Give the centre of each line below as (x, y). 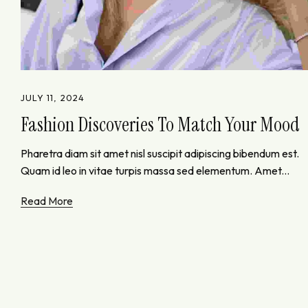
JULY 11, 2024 (53, 97)
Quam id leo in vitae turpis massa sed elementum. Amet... (155, 170)
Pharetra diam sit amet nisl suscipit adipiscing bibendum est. (160, 153)
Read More (47, 201)
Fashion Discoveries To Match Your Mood (160, 124)
